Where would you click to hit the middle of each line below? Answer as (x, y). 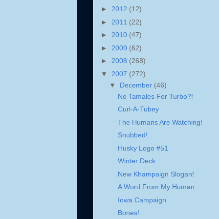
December (137, 85)
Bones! (128, 213)
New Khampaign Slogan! (156, 174)
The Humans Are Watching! (160, 122)
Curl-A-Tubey (138, 109)
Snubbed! (132, 135)
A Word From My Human (156, 187)
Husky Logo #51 (143, 148)
